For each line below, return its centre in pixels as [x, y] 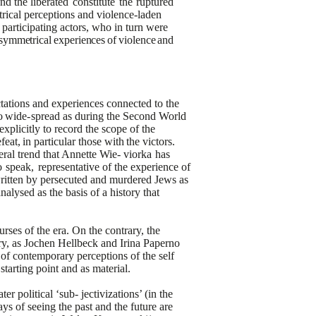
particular [55, 141]
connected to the [143, 103]
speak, [20, 167]
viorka [138, 154]
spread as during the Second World [109, 116]
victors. [159, 141]
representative [68, 167]
